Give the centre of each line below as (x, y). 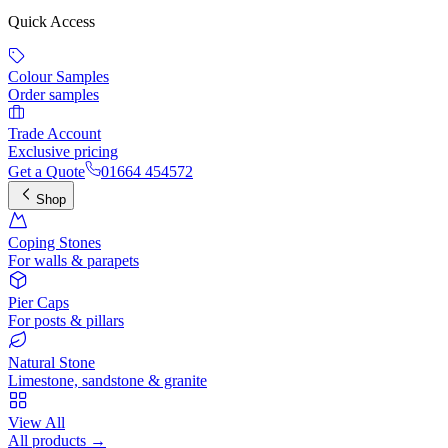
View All (36, 422)
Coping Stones (54, 242)
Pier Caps (38, 302)
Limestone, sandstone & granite (107, 380)
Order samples (53, 94)
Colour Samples (58, 76)
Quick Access (51, 21)
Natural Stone (51, 362)
